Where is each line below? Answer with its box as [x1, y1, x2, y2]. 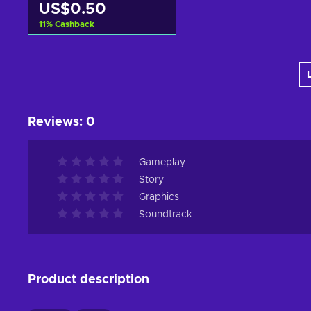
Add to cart [72, 49, 131, 60]
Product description [28, 274, 149, 287]
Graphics [139, 192, 179, 203]
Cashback [55, 20, 94, 29]
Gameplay [139, 158, 185, 168]
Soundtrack [139, 210, 192, 220]
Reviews [28, 116, 79, 129]
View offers [72, 73, 132, 84]
